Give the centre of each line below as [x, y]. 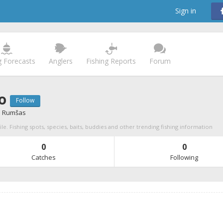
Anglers [60, 61]
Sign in [186, 11]
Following [184, 158]
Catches [44, 158]
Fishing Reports [111, 61]
